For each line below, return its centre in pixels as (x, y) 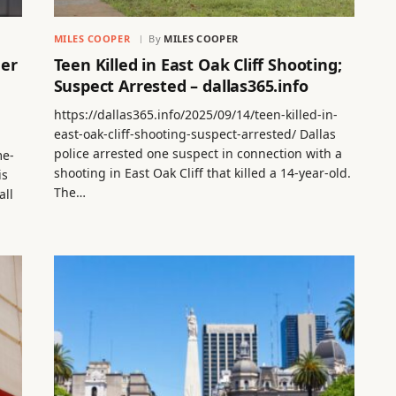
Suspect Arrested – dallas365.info (181, 85)
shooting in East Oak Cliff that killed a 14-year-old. (202, 172)
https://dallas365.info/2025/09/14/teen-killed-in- (195, 114)
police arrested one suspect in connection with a (198, 153)
